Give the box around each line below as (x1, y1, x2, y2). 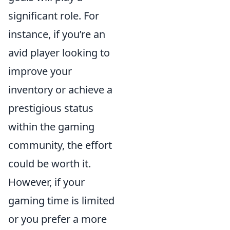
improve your (8, 64, 72, 78)
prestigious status (8, 101, 93, 115)
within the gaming (8, 120, 94, 133)
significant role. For (8, 9, 99, 23)
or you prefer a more (8, 212, 107, 226)
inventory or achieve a (8, 83, 112, 97)
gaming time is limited (8, 194, 114, 207)
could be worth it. (8, 157, 91, 170)
